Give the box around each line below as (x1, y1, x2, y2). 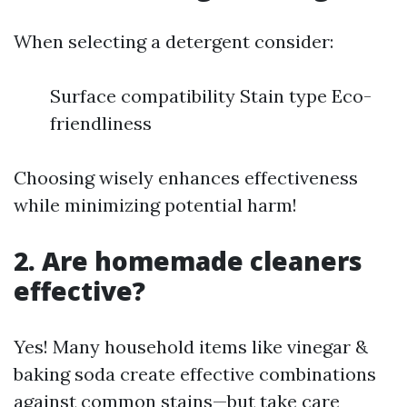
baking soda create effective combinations (14, 362, 376, 385)
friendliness (50, 112, 152, 134)
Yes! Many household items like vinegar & (14, 335, 368, 358)
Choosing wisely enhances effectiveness (14, 166, 358, 189)
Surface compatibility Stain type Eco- (50, 84, 372, 107)
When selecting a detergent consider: (14, 30, 333, 53)
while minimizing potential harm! (14, 194, 297, 216)
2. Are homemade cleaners (14, 243, 362, 278)
